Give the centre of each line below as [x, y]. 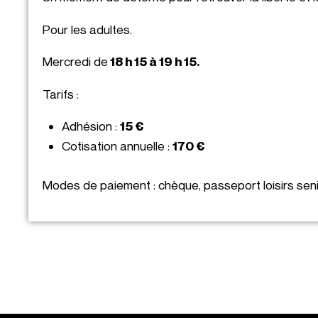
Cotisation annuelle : [117, 146]
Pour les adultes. [88, 29]
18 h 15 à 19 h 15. [154, 62]
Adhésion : [91, 126]
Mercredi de [76, 62]
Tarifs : [61, 94]
